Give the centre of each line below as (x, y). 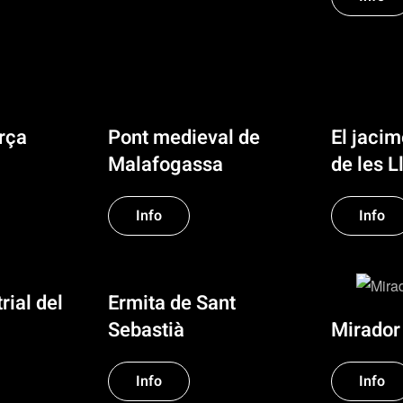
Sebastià (146, 331)
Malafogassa (166, 165)
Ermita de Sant (172, 304)
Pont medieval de (184, 138)
